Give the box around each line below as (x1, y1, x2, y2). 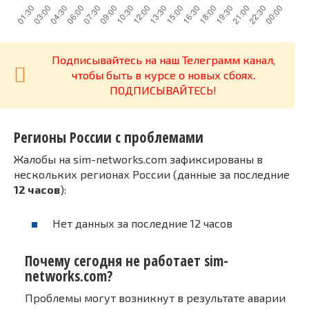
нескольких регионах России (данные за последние (14, 168, 290, 181)
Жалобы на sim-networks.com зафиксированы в (14, 152, 263, 166)
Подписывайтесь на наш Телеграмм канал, (51, 52, 275, 66)
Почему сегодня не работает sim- (25, 250, 228, 270)
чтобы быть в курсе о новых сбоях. (71, 68, 255, 81)
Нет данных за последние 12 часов (52, 217, 232, 230)
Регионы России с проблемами (14, 127, 203, 147)
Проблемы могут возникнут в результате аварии (25, 290, 286, 304)
